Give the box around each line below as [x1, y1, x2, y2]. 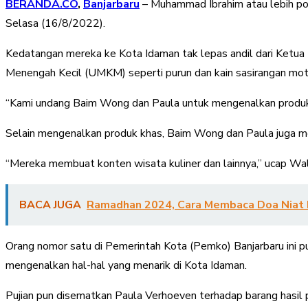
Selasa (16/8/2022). [5, 15, 105, 31]
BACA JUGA [19, 197, 81, 212]
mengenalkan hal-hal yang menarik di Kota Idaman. [5, 257, 247, 273]
